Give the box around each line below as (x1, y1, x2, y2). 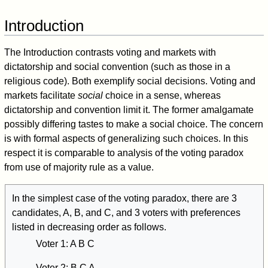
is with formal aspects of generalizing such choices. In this (4, 133, 249, 144)
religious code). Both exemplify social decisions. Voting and (4, 76, 256, 87)
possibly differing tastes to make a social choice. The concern (4, 119, 264, 130)
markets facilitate (4, 90, 78, 101)
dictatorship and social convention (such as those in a (4, 62, 231, 72)
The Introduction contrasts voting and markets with (4, 47, 217, 58)
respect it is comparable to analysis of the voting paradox (4, 148, 244, 159)
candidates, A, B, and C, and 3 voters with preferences (11, 208, 240, 218)
